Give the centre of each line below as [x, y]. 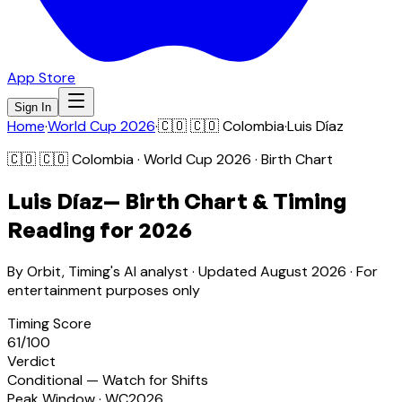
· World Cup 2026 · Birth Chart [233, 159]
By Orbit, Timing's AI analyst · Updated [132, 271]
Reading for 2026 [100, 229]
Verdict [31, 361]
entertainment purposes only [104, 290]
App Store [41, 78]
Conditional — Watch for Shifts [108, 380]
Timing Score [49, 323]
